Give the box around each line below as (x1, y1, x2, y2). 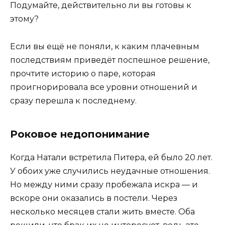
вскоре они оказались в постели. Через (10, 193, 177, 203)
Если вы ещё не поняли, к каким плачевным (10, 41, 199, 51)
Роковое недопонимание (10, 128, 150, 140)
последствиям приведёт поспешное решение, (10, 55, 209, 65)
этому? (10, 14, 39, 24)
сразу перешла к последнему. (10, 95, 137, 105)
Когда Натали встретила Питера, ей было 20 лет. (10, 152, 212, 162)
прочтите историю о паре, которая (10, 68, 156, 78)
